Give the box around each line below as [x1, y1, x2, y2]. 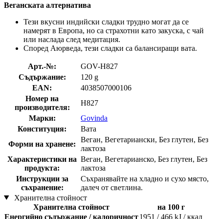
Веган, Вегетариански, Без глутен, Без [81, 135, 208, 144]
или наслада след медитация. [23, 35, 120, 44]
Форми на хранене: [8, 139, 76, 148]
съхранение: [21, 183, 64, 192]
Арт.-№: [28, 62, 56, 70]
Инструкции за [16, 174, 68, 183]
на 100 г [157, 202, 185, 211]
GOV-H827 [81, 62, 118, 70]
